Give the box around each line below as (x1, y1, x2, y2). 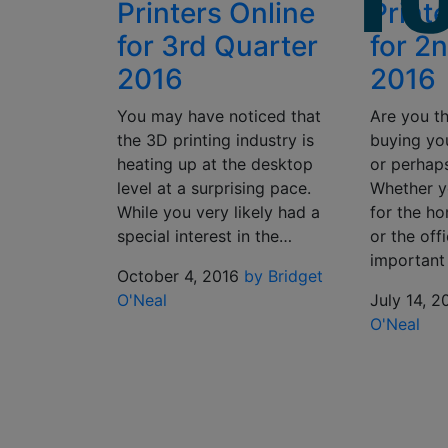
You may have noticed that (117, 106, 321, 126)
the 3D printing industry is (117, 130, 314, 150)
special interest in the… (117, 226, 292, 246)
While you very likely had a (117, 202, 320, 222)
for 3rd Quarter (117, 29, 318, 63)
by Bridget (244, 266, 323, 286)
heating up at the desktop (117, 154, 313, 174)
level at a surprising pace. (117, 178, 311, 198)
